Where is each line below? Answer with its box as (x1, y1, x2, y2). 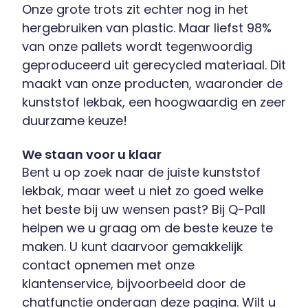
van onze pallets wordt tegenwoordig (22, 37, 252, 55)
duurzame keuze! (22, 111, 127, 129)
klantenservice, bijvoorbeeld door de (22, 274, 245, 292)
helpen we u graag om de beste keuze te (22, 219, 273, 236)
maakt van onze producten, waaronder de (22, 74, 283, 92)
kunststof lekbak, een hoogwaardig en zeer (22, 93, 286, 111)
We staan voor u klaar (22, 145, 162, 163)
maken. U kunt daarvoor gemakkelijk (22, 237, 243, 255)
